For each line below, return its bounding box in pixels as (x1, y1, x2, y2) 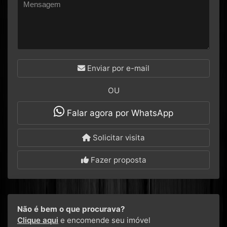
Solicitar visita (91, 133, 145, 143)
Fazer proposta (88, 155, 146, 165)
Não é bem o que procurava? (17, 204, 125, 214)
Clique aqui (17, 215, 58, 225)
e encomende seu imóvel (58, 215, 150, 225)
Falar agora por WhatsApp (64, 108, 173, 119)
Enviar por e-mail (85, 63, 149, 73)
